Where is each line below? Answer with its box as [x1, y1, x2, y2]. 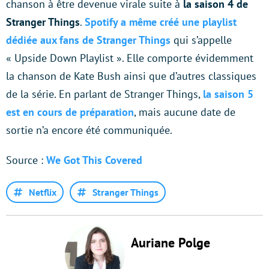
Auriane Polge [131, 234, 210, 251]
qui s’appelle [171, 32, 232, 47]
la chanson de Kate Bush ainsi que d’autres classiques [6, 68, 256, 83]
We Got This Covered [46, 153, 142, 167]
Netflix [29, 186, 56, 198]
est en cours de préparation [6, 104, 134, 119]
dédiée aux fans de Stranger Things [6, 32, 171, 47]
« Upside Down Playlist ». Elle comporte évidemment [6, 50, 253, 65]
